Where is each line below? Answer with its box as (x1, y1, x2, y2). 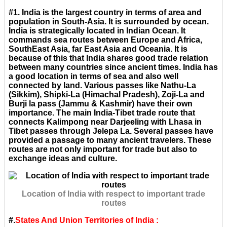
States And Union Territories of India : (15, 216, 159, 225)
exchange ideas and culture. (9, 154, 117, 163)
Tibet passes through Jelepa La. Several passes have (9, 127, 213, 136)
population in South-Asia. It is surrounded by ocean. (9, 17, 209, 26)
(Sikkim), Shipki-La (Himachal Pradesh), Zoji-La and (9, 90, 205, 99)
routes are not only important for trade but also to (9, 145, 197, 154)
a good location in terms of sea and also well (9, 72, 178, 81)
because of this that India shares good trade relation (9, 54, 208, 63)
